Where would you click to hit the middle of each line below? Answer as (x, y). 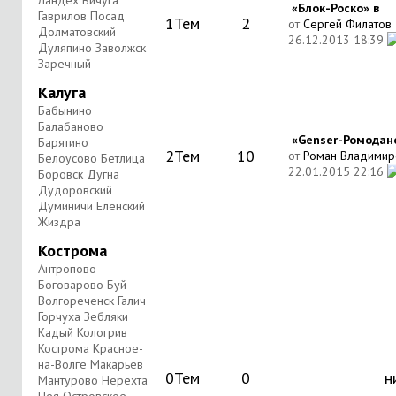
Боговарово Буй (82, 285)
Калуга (62, 92)
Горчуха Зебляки (83, 316)
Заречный (65, 64)
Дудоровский (75, 190)
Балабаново (71, 126)
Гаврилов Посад (81, 16)
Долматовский (77, 32)
